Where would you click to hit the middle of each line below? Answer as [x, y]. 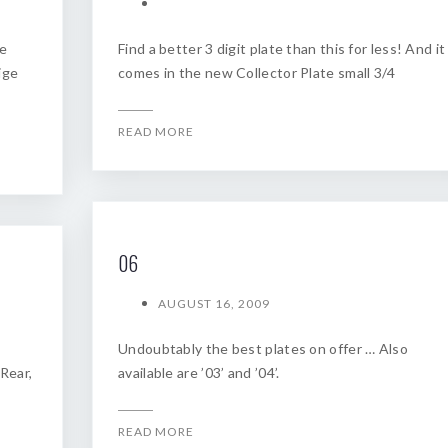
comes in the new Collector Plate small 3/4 [257, 72]
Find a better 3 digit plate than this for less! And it [282, 48]
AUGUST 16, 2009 [214, 303]
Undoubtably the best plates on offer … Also [263, 348]
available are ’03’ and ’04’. [199, 372]
